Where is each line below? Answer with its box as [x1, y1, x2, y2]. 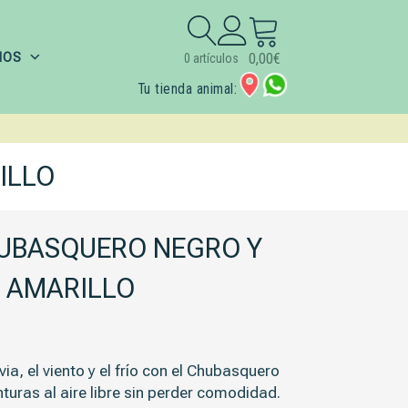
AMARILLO [6, 273, 136, 304]
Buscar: [187, 18, 237, 37]
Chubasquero [187, 361, 280, 380]
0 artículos [184, 51, 240, 66]
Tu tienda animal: [138, 79, 237, 97]
